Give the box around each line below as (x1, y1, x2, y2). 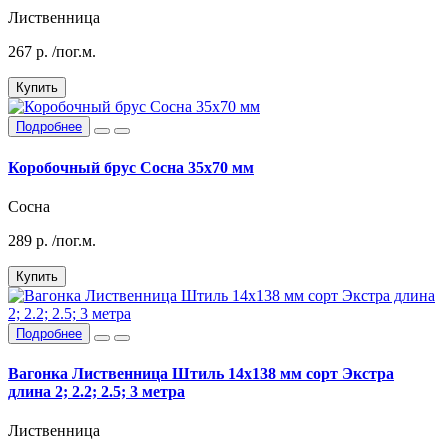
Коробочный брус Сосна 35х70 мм (8, 158, 254, 176)
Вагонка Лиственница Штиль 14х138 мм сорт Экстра (8, 365, 394, 383)
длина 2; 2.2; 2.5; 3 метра (8, 383, 185, 401)
